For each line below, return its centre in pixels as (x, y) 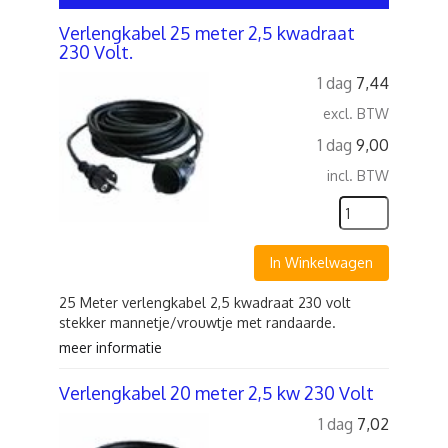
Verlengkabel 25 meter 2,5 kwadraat (207, 33)
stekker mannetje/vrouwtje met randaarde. (197, 322)
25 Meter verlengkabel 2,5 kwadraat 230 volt (205, 302)
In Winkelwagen (321, 262)
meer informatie (110, 347)
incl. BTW (358, 175)
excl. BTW (356, 113)
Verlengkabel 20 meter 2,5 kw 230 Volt (216, 393)
